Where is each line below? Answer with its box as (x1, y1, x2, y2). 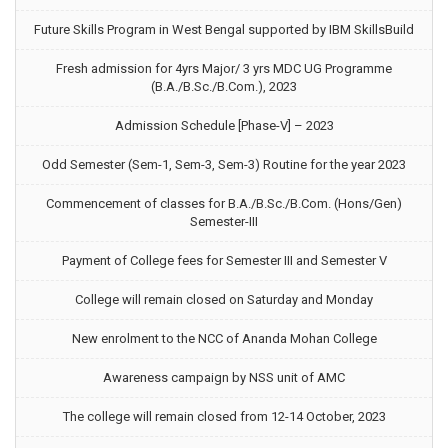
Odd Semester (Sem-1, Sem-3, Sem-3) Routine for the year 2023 (42, 157, 406, 172)
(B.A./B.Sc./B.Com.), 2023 (151, 79, 297, 94)
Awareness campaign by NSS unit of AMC (103, 370, 345, 385)
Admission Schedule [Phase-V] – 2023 (114, 118, 334, 133)
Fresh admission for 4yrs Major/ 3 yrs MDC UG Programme (56, 61, 392, 76)
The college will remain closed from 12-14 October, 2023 (62, 409, 386, 424)
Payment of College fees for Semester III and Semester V (61, 253, 387, 268)
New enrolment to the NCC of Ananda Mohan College (71, 331, 377, 346)
